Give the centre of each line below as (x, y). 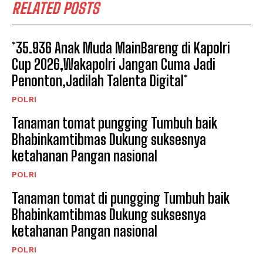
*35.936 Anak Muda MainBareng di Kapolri (121, 48)
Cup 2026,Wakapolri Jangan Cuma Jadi (114, 64)
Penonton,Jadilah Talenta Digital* (100, 81)
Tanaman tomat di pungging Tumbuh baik (121, 198)
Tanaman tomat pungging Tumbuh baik (114, 123)
